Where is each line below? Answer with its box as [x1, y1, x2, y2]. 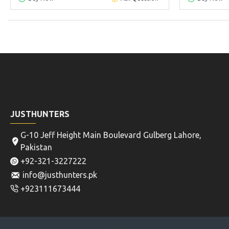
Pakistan [20, 143, 52, 152]
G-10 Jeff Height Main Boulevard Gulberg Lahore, [20, 130, 201, 140]
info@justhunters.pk [20, 170, 97, 179]
